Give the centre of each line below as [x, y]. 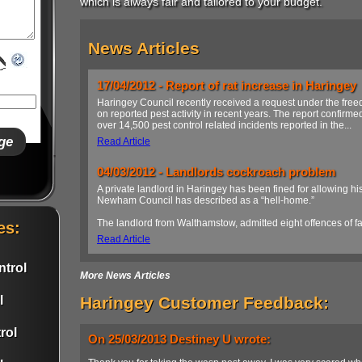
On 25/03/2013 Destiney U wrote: [179, 339]
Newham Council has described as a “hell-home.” [206, 201]
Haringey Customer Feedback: [204, 303]
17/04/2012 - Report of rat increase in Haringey [227, 86]
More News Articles [125, 276]
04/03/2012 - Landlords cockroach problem [216, 172]
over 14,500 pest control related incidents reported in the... [224, 126]
